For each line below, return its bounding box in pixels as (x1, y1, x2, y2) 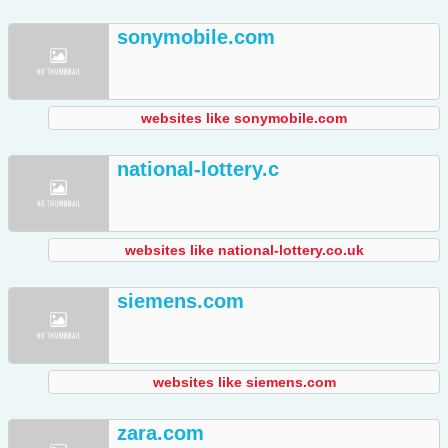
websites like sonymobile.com (141, 110, 347, 127)
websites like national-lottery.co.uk (124, 242, 364, 259)
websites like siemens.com (152, 374, 336, 391)
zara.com (117, 422, 204, 445)
